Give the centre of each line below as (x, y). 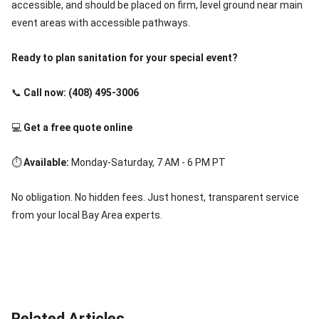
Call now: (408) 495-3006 (81, 93)
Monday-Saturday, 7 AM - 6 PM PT (147, 162)
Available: (46, 162)
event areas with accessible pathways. (101, 23)
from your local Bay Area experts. (87, 215)
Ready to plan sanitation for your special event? (125, 58)
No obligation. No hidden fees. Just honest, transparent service (155, 197)
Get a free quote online (78, 127)
